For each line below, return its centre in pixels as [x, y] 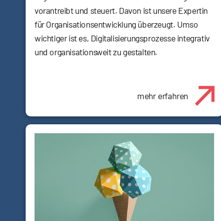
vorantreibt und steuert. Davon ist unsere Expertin [121, 10]
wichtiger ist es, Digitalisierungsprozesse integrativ [122, 38]
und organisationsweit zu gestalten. [96, 52]
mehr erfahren [163, 95]
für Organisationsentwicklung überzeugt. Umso [116, 24]
